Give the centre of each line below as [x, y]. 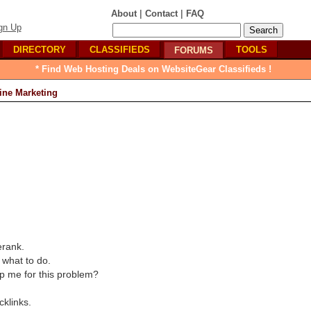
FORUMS [194, 50]
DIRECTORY [40, 50]
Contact [161, 14]
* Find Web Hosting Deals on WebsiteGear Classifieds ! [153, 69]
